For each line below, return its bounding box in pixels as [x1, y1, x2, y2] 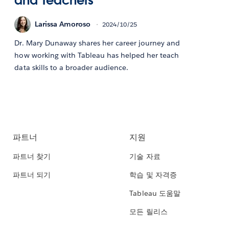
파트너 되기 [13, 170, 51, 180]
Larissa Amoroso [35, 19, 91, 29]
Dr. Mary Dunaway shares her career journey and [14, 38, 180, 48]
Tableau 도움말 [129, 189, 180, 198]
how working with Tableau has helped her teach [14, 50, 179, 60]
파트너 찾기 [13, 152, 51, 162]
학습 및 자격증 [129, 170, 177, 180]
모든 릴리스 [129, 207, 168, 217]
